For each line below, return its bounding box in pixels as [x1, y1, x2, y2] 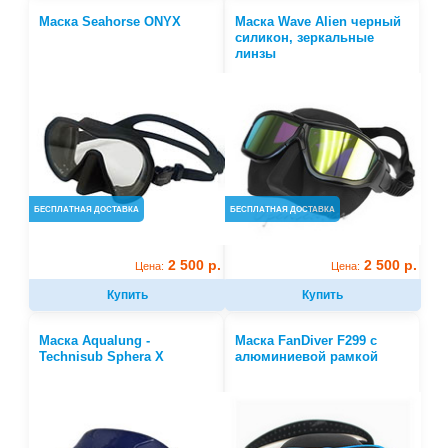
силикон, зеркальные [234, 30, 374, 46]
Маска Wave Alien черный [234, 14, 401, 30]
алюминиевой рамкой [234, 349, 378, 365]
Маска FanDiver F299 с [234, 333, 377, 349]
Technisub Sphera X [39, 349, 165, 365]
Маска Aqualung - [39, 333, 151, 349]
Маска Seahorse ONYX [39, 14, 182, 30]
